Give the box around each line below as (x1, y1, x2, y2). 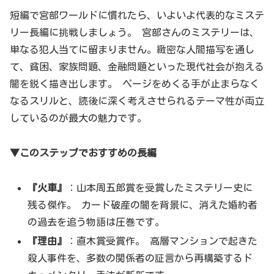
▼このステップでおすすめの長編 (10, 148, 157, 158)
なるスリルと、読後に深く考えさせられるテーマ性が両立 (10, 96, 264, 106)
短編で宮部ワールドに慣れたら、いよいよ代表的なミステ (10, 10, 264, 21)
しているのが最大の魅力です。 (10, 113, 147, 124)
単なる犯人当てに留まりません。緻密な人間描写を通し (10, 45, 254, 55)
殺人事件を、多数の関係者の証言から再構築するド (28, 253, 253, 263)
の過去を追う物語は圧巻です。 (28, 217, 165, 227)
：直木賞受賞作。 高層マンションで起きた (67, 235, 258, 246)
